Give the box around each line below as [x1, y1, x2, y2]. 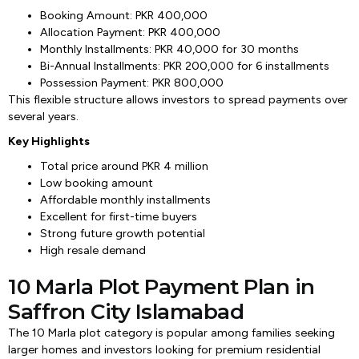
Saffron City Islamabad [8, 299, 244, 325]
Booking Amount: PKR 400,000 [40, 9, 208, 22]
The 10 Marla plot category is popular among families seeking [8, 326, 335, 340]
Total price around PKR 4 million [40, 159, 208, 173]
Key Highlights [8, 135, 90, 148]
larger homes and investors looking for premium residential [8, 343, 321, 357]
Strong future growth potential [40, 227, 205, 240]
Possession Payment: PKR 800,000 [40, 76, 224, 90]
